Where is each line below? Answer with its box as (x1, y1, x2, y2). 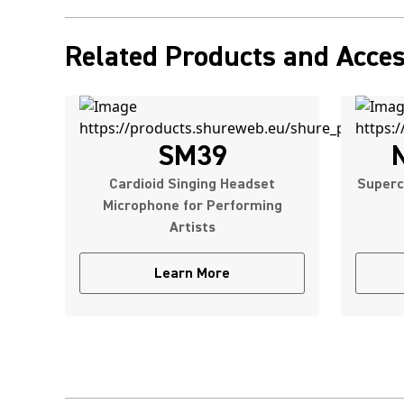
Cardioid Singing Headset (109, 175, 275, 193)
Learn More (154, 264, 230, 282)
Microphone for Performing (102, 197, 282, 215)
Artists (169, 218, 216, 236)
